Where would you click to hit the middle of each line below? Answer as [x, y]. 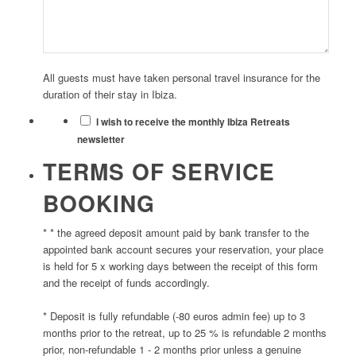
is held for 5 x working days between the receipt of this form [180, 266]
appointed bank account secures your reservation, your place [183, 250]
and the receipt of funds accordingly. [126, 283]
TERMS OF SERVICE [159, 171]
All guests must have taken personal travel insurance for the [181, 77]
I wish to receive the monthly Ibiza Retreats [193, 122]
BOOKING [99, 203]
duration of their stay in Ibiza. [110, 94]
